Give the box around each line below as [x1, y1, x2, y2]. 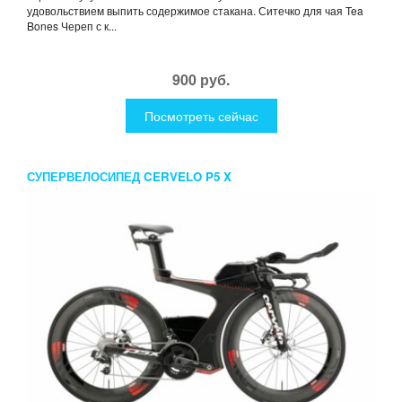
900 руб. [172, 69, 230, 91]
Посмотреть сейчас [144, 107, 258, 126]
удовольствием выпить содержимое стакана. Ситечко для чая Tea [27, 3, 363, 19]
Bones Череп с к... [27, 18, 117, 34]
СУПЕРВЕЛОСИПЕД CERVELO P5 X [27, 168, 232, 186]
